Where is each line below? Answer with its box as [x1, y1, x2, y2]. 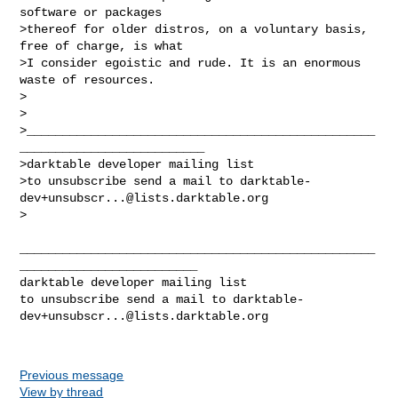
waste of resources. [20, 72, 155, 87]
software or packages [20, 4, 163, 20]
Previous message [20, 367, 124, 382]
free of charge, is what [20, 38, 184, 53]
